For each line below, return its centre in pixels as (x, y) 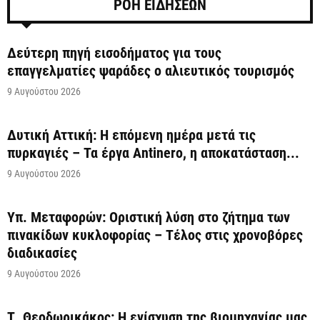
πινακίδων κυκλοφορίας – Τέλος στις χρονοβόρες (155, 235)
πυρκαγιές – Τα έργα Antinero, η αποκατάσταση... (153, 153)
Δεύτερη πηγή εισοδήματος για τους (114, 53)
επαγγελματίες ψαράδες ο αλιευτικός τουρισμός (151, 71)
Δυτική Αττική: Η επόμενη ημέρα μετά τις (131, 135)
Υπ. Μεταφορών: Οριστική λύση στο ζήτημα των (149, 217)
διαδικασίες (42, 253)
